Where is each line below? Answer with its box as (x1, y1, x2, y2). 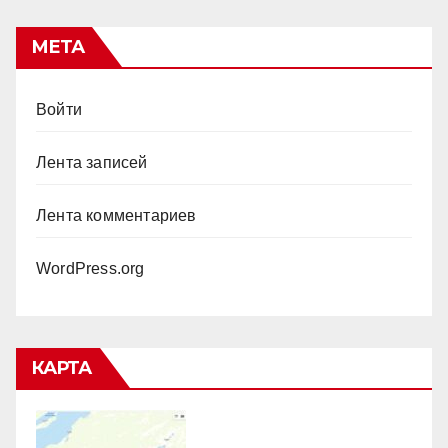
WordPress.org (36, 260, 145, 278)
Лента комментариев (36, 207, 197, 225)
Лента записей (36, 154, 148, 172)
